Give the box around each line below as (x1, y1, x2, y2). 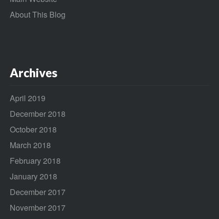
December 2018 (10, 108, 66, 119)
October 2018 (10, 123, 57, 135)
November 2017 (10, 201, 66, 213)
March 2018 (10, 139, 51, 151)
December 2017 (10, 186, 66, 197)
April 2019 (10, 92, 45, 104)
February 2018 (10, 154, 61, 166)
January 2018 (10, 170, 57, 182)
